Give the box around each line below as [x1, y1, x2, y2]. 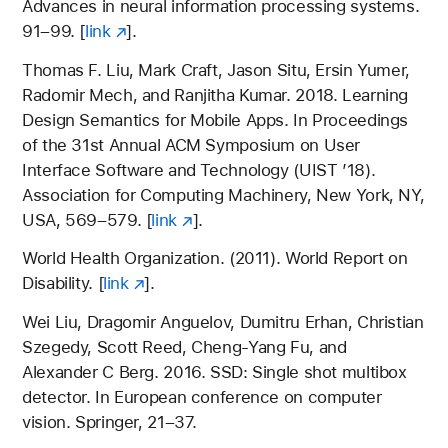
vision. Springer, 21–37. [22, 411, 198, 432]
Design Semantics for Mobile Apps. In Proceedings [22, 109, 409, 130]
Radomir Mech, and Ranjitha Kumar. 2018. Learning [22, 84, 409, 105]
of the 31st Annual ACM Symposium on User [22, 134, 361, 155]
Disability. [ [22, 273, 104, 294]
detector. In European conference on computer [22, 386, 382, 407]
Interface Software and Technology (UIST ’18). [22, 159, 376, 180]
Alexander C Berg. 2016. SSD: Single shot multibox [22, 361, 407, 382]
